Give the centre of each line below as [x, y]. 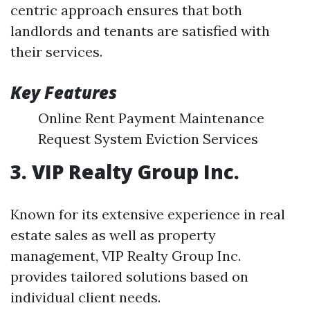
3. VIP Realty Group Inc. [125, 172]
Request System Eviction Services [148, 139]
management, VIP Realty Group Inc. [126, 256]
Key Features [64, 92]
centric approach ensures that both [126, 10]
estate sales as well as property [113, 235]
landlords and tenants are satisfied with [140, 31]
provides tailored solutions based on [129, 276]
